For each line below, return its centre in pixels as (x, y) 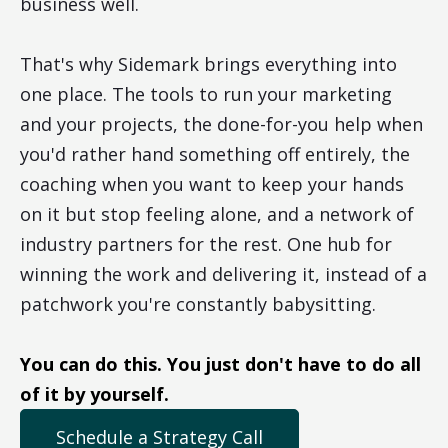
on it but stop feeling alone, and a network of (217, 214)
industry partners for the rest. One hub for (206, 244)
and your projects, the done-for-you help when (221, 124)
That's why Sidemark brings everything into (208, 64)
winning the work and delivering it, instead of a (223, 274)
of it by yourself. (94, 394)
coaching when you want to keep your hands (212, 184)
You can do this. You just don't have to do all (220, 364)
